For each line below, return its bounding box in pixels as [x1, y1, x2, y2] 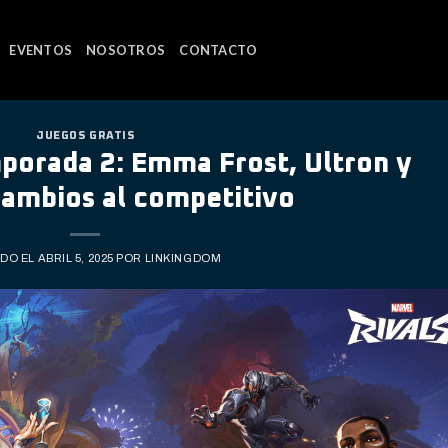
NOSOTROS [86, 42, 166, 58]
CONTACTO [179, 42, 258, 58]
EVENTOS [9, 42, 73, 58]
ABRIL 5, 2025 [37, 251, 114, 264]
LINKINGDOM [144, 251, 222, 264]
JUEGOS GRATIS [36, 130, 135, 141]
